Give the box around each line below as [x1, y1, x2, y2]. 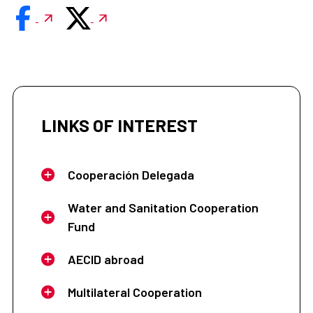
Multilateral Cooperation [67, 284, 202, 300]
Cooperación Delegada [67, 166, 194, 182]
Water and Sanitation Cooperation [67, 199, 259, 215]
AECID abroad [67, 251, 144, 267]
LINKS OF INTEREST [41, 114, 198, 136]
